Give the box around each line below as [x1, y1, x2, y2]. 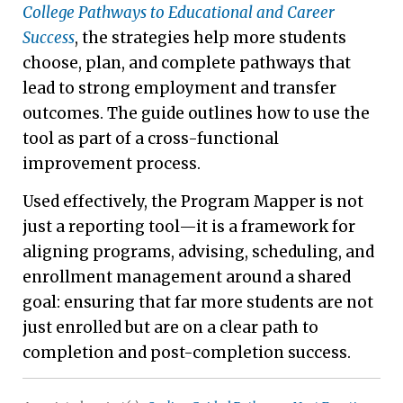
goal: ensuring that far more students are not [22, 292, 373, 313]
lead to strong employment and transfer [22, 77, 336, 98]
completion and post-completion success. [22, 343, 351, 363]
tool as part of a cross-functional [22, 128, 279, 148]
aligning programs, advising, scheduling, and [22, 242, 374, 263]
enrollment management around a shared [22, 267, 351, 288]
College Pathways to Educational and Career [22, 2, 335, 22]
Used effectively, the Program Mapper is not [22, 192, 363, 212]
